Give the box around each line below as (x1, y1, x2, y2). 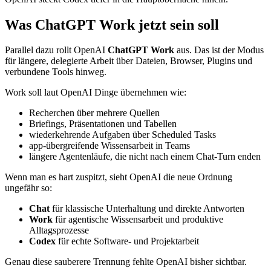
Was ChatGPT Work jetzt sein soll (5, 16, 219, 33)
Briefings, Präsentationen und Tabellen (29, 119, 177, 129)
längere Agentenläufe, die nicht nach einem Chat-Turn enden (29, 151, 261, 162)
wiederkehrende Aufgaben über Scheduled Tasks (29, 129, 216, 140)
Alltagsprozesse (29, 225, 89, 236)
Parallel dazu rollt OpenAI (5, 45, 108, 56)
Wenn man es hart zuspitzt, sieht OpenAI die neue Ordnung (5, 172, 232, 183)
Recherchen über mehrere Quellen (29, 108, 160, 119)
